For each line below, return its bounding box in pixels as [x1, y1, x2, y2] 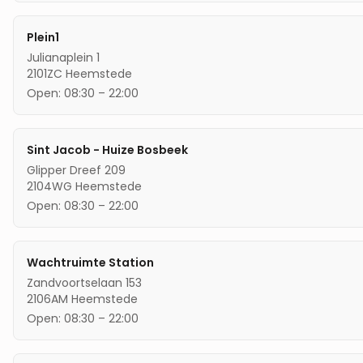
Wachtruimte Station [27, 254, 154, 271]
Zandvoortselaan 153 [27, 274, 142, 291]
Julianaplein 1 [27, 49, 100, 66]
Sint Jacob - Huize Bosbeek [27, 141, 188, 158]
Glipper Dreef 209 [27, 161, 126, 178]
